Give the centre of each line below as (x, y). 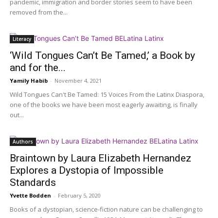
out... (17, 115)
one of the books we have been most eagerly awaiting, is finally (104, 105)
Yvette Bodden (30, 196)
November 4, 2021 (78, 81)
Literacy (22, 39)
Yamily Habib (29, 81)
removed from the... (39, 12)
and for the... (38, 68)
